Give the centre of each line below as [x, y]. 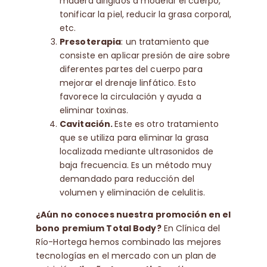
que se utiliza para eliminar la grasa [134, 138]
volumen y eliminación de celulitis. [132, 193]
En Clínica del [191, 229]
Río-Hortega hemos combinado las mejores [128, 242]
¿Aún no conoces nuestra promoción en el [133, 215]
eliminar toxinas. [94, 111]
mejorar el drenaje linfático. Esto [128, 83]
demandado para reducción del [127, 179]
